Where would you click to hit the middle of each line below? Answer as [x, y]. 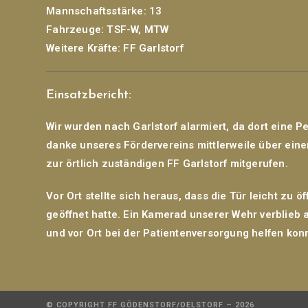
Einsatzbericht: [89, 95]
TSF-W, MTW [136, 30]
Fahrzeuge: [75, 30]
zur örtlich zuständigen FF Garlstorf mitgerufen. [167, 164]
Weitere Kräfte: [84, 48]
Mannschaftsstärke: [96, 11]
